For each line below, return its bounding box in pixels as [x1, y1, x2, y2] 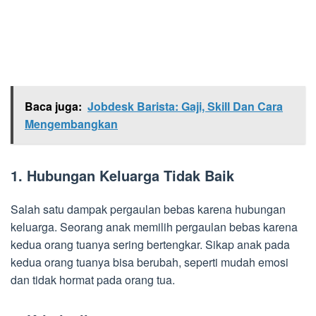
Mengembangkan [25, 115, 118, 132]
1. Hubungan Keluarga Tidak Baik [11, 164, 234, 186]
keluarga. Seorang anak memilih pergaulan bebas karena [11, 218, 298, 235]
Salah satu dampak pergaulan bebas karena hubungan [11, 200, 286, 217]
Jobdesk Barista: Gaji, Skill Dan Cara [87, 97, 283, 114]
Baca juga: [25, 97, 82, 114]
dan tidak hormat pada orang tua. [11, 271, 175, 288]
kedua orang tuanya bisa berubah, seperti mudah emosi [11, 253, 288, 270]
